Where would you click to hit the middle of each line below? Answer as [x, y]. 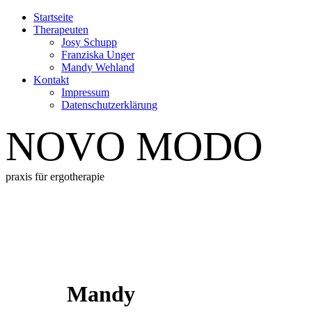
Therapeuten [61, 30]
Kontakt [51, 80]
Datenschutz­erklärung [109, 105]
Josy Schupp [89, 42]
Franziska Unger [98, 55]
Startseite [53, 17]
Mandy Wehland [98, 67]
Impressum [85, 92]
